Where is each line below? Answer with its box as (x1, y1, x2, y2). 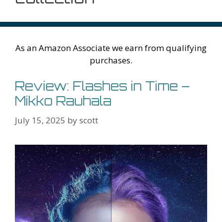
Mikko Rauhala (15, 93, 111, 109)
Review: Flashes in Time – (15, 78, 190, 94)
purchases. (90, 55, 132, 66)
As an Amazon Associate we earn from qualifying (15, 42, 207, 54)
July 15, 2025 (15, 114, 65, 126)
